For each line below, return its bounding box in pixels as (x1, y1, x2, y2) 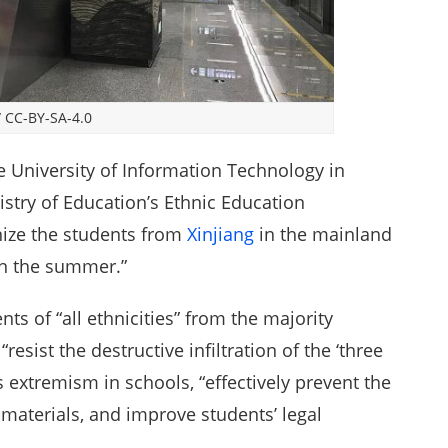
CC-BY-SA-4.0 (4, 108, 92, 128)
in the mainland (254, 222, 392, 247)
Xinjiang (187, 222, 254, 247)
